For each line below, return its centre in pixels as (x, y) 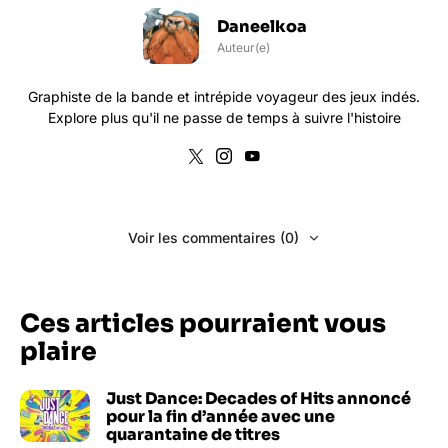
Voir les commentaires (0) (213, 237)
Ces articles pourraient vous (203, 323)
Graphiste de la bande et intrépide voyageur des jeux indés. (224, 96)
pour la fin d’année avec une (220, 416)
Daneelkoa (262, 26)
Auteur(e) (243, 47)
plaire (58, 351)
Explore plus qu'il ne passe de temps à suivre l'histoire (224, 117)
